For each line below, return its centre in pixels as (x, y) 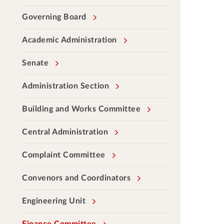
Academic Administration (69, 40)
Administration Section (65, 86)
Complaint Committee (64, 155)
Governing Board (54, 17)
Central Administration (65, 132)
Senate (35, 63)
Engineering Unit (54, 201)
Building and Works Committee (81, 109)
